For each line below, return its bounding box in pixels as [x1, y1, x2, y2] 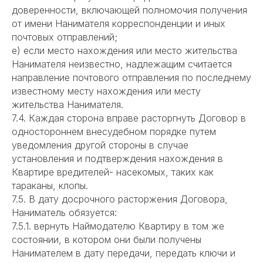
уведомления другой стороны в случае [12, 139, 188, 151]
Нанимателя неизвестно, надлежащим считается [12, 58, 232, 70]
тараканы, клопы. [12, 180, 88, 192]
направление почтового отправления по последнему [12, 72, 251, 84]
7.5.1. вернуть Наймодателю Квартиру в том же [12, 220, 224, 232]
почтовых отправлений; [12, 31, 117, 43]
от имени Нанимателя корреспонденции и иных [12, 18, 225, 30]
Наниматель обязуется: [12, 207, 117, 219]
